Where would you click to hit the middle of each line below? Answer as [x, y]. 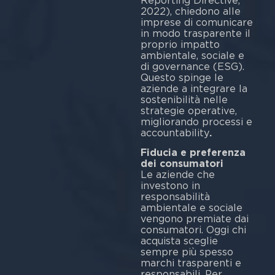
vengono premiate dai [194, 219]
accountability [175, 133]
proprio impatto [180, 44]
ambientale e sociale [191, 207]
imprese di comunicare [196, 22]
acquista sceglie [179, 241]
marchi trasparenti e [191, 263]
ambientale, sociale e [192, 55]
